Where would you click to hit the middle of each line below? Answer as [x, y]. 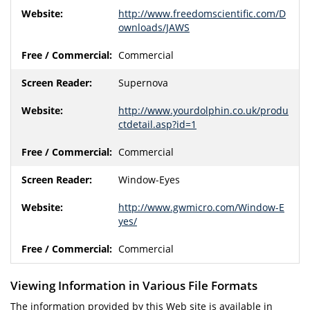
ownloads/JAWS [154, 27]
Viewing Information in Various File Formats [134, 285]
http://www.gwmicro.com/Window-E [201, 207]
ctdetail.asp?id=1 [157, 124]
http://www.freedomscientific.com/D [202, 13]
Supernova [143, 83]
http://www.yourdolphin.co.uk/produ [203, 110]
